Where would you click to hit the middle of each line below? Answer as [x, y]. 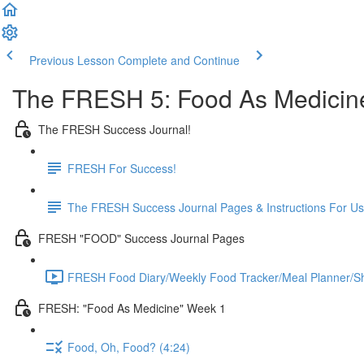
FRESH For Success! [122, 168]
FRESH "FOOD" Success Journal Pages [141, 238]
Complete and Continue [179, 60]
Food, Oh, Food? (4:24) [129, 347]
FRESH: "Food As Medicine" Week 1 [132, 308]
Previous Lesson [72, 60]
